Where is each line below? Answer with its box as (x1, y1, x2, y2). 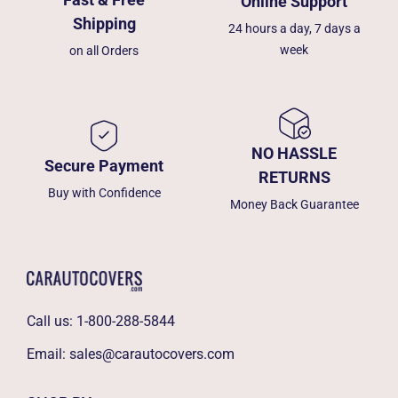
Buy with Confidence (47, 185, 161, 200)
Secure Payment (44, 155, 163, 175)
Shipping (72, 14, 136, 33)
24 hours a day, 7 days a (227, 20, 361, 36)
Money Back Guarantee (229, 197, 359, 211)
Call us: (27, 312, 76, 330)
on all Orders (69, 44, 139, 58)
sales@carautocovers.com (69, 345, 235, 362)
